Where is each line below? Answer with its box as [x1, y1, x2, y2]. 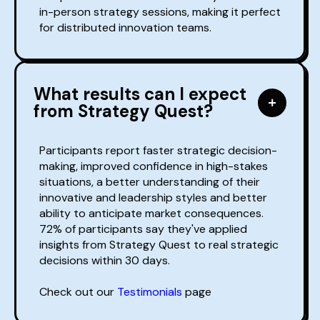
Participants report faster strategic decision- [39, 143, 277, 159]
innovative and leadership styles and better [39, 190, 267, 206]
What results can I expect [34, 83, 246, 106]
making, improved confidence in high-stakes [39, 159, 268, 174]
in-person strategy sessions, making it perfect [39, 4, 281, 20]
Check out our [39, 284, 117, 300]
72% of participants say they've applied [39, 221, 247, 237]
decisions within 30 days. [39, 253, 170, 269]
